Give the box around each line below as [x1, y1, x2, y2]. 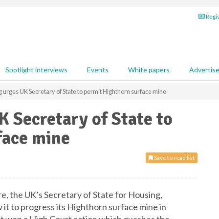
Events [87, 66, 109, 74]
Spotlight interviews [5, 66, 67, 74]
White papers [128, 66, 170, 74]
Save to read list [153, 154, 195, 161]
